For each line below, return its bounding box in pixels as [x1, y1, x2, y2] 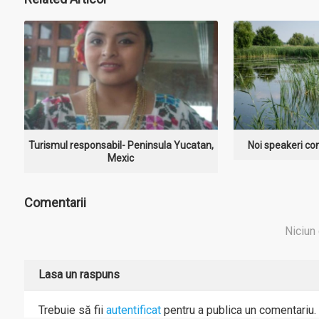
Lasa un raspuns [38, 267, 120, 281]
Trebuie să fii [38, 303, 106, 317]
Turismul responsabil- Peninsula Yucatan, [28, 139, 214, 151]
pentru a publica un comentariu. [160, 303, 316, 317]
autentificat [105, 303, 161, 317]
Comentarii [23, 194, 86, 210]
